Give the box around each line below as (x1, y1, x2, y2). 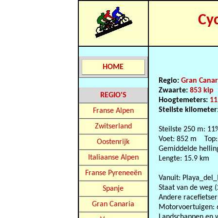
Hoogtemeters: (159, 96, 210, 104)
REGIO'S (100, 91, 127, 99)
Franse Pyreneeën (85, 169, 142, 177)
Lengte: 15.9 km (159, 155, 210, 163)
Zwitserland (94, 123, 132, 130)
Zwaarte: (159, 87, 190, 94)
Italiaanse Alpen (88, 154, 139, 162)
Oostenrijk (97, 138, 130, 146)
